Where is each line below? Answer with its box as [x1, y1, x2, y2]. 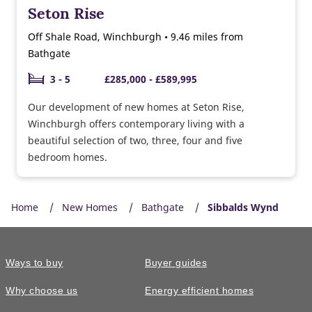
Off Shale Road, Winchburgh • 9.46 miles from [28, 29, 243, 43]
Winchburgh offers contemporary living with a [28, 116, 244, 130]
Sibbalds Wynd [208, 200, 279, 214]
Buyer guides [145, 257, 207, 268]
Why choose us [6, 285, 78, 296]
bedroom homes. [28, 150, 107, 164]
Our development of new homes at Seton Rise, [28, 100, 244, 114]
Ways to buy [6, 257, 63, 268]
